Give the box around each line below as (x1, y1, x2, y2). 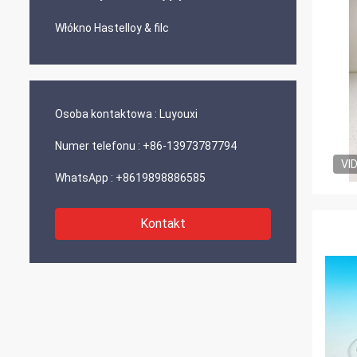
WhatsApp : (55, 171, 113, 184)
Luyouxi (159, 108, 198, 120)
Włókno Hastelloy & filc (55, 22, 169, 34)
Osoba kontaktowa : (55, 108, 157, 120)
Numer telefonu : (55, 139, 140, 152)
